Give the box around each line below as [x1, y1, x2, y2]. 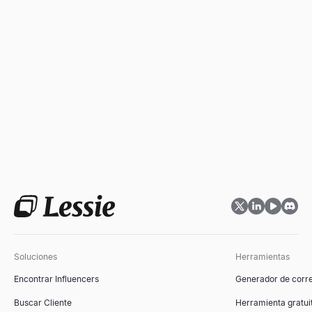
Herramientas [235, 251, 290, 262]
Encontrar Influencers [14, 274, 99, 284]
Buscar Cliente [14, 297, 72, 308]
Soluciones [14, 251, 57, 262]
